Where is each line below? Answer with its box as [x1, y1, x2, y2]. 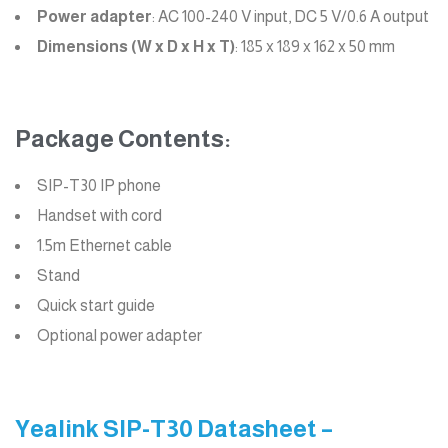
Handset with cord [37, 206, 162, 224]
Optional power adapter [37, 326, 202, 344]
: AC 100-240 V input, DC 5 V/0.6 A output [152, 7, 429, 25]
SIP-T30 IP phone [37, 176, 161, 194]
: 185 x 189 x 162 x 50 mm [235, 37, 395, 55]
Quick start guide [37, 296, 155, 314]
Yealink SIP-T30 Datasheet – [15, 414, 333, 442]
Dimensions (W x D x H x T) [37, 37, 235, 55]
